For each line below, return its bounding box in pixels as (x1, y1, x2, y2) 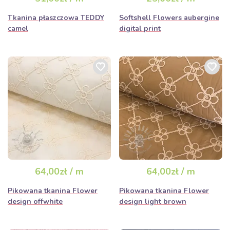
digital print (119, 24, 161, 33)
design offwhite (8, 197, 63, 206)
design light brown (119, 197, 186, 206)
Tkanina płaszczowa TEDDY (8, 13, 104, 23)
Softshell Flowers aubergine (119, 13, 219, 23)
